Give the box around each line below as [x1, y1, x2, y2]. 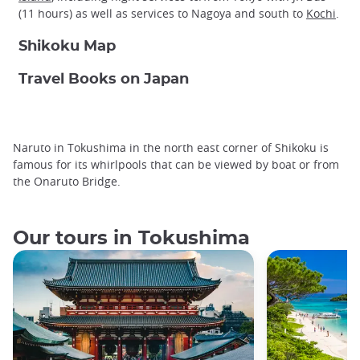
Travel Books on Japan [18, 72, 189, 88]
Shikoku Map [18, 39, 116, 55]
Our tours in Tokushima [13, 228, 250, 248]
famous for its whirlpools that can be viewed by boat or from [13, 157, 339, 173]
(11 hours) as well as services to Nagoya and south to [18, 6, 306, 22]
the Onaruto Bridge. [13, 174, 121, 190]
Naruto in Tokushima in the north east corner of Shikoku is [13, 140, 329, 156]
